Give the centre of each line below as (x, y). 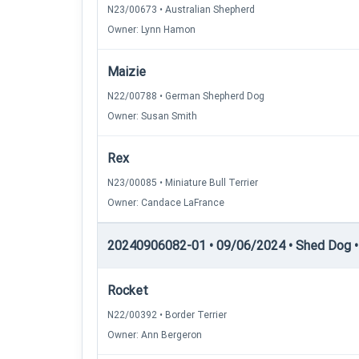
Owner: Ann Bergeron (155, 335)
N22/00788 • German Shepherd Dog (186, 96)
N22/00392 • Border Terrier (167, 315)
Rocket (128, 290)
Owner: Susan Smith (152, 116)
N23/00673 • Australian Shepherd (181, 10)
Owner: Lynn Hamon (151, 30)
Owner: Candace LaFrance (166, 203)
